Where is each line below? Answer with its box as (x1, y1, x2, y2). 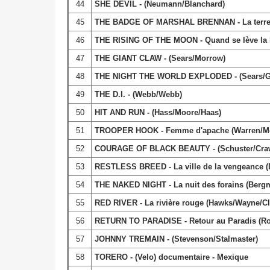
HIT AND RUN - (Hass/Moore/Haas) (94, 107, 221, 117)
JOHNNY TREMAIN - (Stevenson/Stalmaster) (94, 234, 258, 243)
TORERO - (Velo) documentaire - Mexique (94, 252, 248, 262)
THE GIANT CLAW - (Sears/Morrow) (94, 53, 225, 63)
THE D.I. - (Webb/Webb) (94, 89, 182, 99)
